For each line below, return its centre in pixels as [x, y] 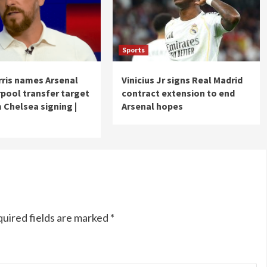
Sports [133, 50]
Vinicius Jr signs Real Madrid [182, 80]
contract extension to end [178, 93]
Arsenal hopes [152, 106]
